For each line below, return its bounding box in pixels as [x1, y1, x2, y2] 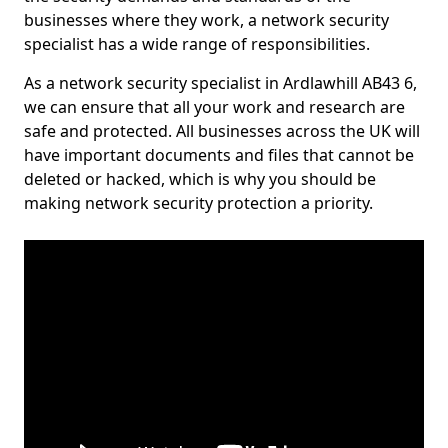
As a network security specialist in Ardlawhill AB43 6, [24, 72, 417, 94]
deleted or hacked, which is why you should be [24, 168, 376, 190]
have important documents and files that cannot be [24, 144, 414, 166]
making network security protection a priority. [24, 192, 373, 214]
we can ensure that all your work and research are [24, 96, 405, 118]
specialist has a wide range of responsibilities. [24, 33, 370, 55]
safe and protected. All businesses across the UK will [24, 120, 420, 142]
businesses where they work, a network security [24, 9, 389, 31]
